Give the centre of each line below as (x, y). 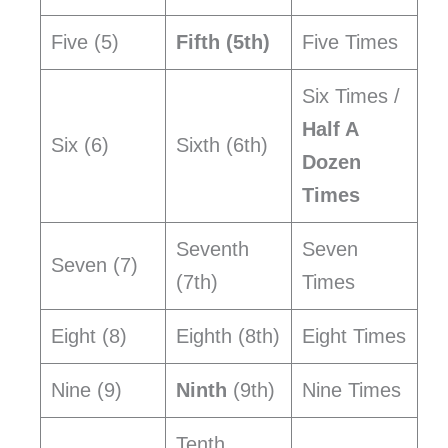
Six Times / (351, 96)
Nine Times (351, 390)
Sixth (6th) (222, 145)
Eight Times (354, 336)
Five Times (350, 42)
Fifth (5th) (223, 42)
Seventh (212, 249)
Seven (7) (94, 265)
